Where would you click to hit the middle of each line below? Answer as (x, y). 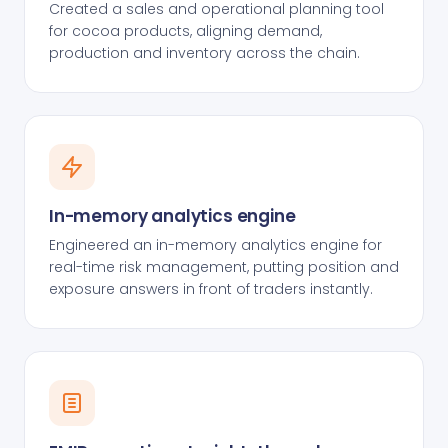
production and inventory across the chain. (204, 53)
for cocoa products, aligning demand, (185, 31)
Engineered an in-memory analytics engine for (215, 245)
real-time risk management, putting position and (224, 267)
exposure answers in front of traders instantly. (211, 289)
